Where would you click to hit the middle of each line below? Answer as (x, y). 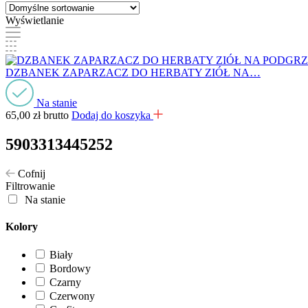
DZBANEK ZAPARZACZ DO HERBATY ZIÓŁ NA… (133, 72)
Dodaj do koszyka (111, 115)
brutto (56, 115)
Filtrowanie (30, 186)
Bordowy (70, 269)
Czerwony (72, 296)
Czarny (65, 283)
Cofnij (32, 173)
